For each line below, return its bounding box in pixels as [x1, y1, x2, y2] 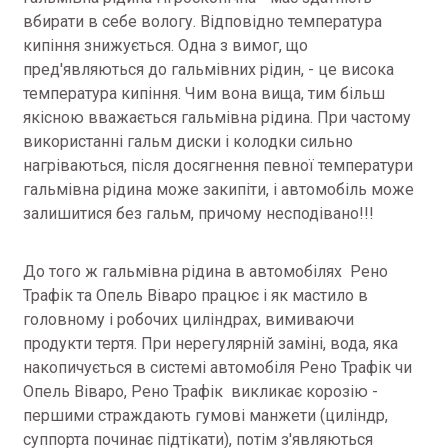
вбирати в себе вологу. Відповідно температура [23, 12, 382, 31]
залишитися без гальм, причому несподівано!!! [23, 204, 374, 223]
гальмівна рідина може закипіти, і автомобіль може [23, 180, 414, 199]
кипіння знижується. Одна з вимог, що [23, 36, 308, 55]
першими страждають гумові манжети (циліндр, [23, 406, 388, 425]
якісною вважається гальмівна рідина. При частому [23, 108, 411, 127]
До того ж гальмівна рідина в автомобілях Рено [23, 262, 388, 281]
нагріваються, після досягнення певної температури [23, 156, 413, 175]
